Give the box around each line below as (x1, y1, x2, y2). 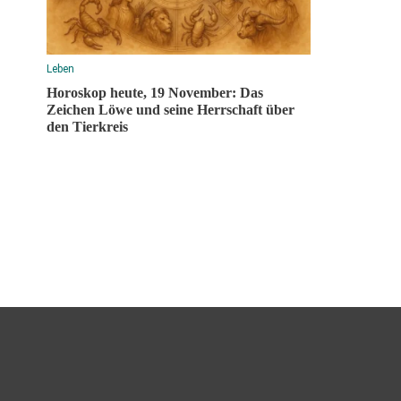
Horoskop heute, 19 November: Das (47, 84, 263, 100)
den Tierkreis (47, 118, 128, 134)
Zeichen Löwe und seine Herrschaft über (47, 101, 294, 117)
